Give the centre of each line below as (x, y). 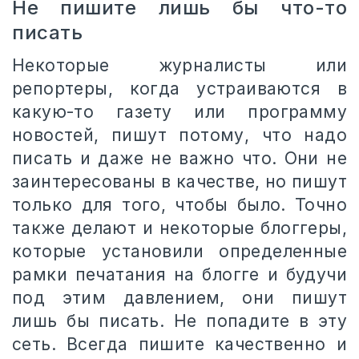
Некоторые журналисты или (179, 65)
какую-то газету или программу (179, 111)
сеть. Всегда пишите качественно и (179, 344)
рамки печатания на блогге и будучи (179, 274)
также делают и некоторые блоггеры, (179, 228)
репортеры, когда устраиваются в (179, 88)
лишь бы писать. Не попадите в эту (179, 321)
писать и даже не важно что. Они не (179, 158)
